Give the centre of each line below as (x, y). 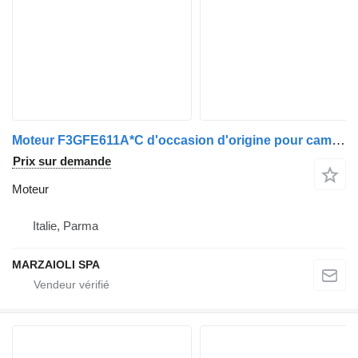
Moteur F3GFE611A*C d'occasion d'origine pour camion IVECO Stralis (338, 140)
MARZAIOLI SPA (56, 264)
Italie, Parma (66, 225)
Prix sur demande (62, 161)
